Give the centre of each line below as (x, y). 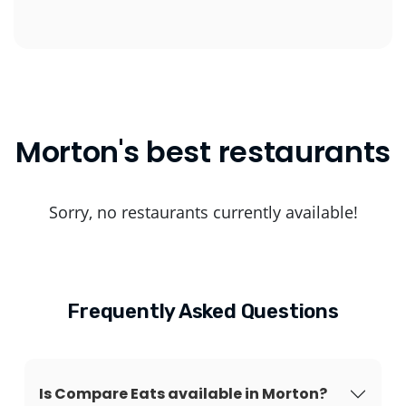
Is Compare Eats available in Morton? (183, 394)
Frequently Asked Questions (203, 311)
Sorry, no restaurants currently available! (203, 212)
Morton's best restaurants (203, 152)
